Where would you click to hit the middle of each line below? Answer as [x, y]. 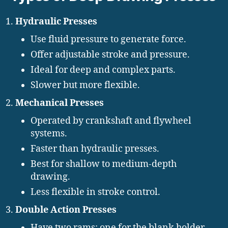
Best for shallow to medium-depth [104, 164]
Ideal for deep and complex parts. [103, 70]
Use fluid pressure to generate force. [108, 39]
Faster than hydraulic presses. [95, 149]
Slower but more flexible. [85, 85]
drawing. [50, 177]
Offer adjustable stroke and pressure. [110, 54]
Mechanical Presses [60, 103]
